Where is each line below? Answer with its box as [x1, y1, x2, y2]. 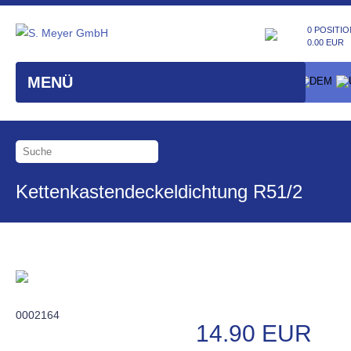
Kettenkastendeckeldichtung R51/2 [16, 180, 302, 202]
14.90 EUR [196, 320, 312, 346]
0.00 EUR [307, 38, 344, 47]
